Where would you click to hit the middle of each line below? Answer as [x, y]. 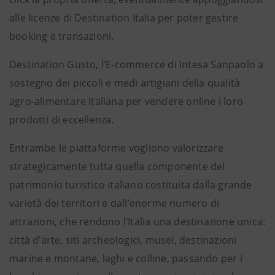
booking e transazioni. [62, 36]
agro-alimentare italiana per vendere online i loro [126, 101]
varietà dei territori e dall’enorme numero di [114, 203]
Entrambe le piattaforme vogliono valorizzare [116, 148]
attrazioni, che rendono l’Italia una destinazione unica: [137, 222]
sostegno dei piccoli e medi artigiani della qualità [125, 83]
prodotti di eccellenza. [62, 120]
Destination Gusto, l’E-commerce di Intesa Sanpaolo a [137, 64]
